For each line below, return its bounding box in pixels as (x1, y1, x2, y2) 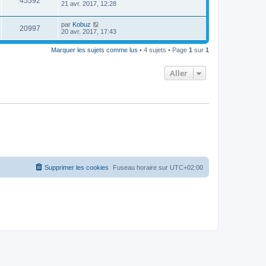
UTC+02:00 (170, 164, 203, 172)
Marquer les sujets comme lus (51, 46, 138, 53)
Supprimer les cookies (45, 164, 109, 172)
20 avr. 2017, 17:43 (61, 27, 116, 35)
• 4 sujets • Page (138, 46, 189, 53)
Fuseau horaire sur (113, 164, 170, 172)
